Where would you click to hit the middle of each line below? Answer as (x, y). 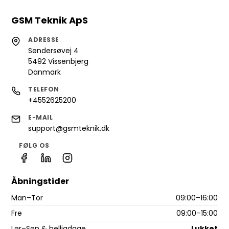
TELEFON (44, 89)
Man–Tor (27, 198)
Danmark (45, 72)
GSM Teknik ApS (50, 20)
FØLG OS (34, 146)
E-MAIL (41, 118)
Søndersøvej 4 (54, 51)
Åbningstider (40, 181)
